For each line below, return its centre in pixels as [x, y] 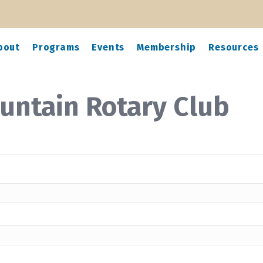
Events [108, 47]
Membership [167, 47]
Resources [234, 47]
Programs [56, 47]
